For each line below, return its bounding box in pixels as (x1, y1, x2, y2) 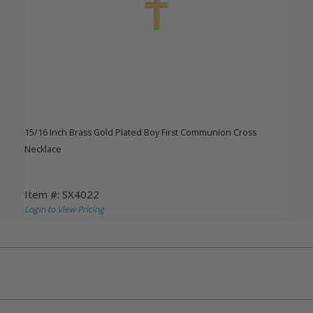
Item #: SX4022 (24, 187, 99, 201)
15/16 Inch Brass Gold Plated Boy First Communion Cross (24, 126, 256, 138)
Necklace (24, 143, 61, 155)
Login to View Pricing (24, 203, 104, 215)
